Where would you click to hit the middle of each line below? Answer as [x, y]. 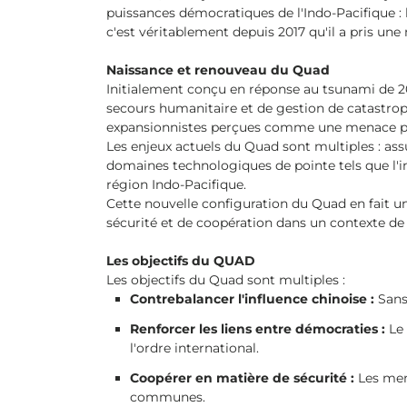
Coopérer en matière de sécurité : [243, 378]
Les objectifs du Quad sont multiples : [226, 280]
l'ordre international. [195, 348]
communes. [168, 397]
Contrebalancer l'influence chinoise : [253, 299]
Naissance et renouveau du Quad [218, 70]
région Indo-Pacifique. [176, 184]
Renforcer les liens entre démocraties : [258, 329]
